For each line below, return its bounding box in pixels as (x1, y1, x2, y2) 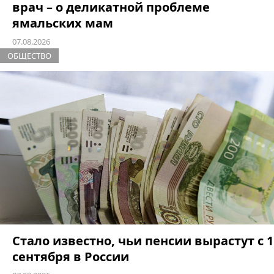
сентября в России (12, 248, 129, 265)
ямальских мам (12, 14, 113, 31)
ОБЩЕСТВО (7, 50, 51, 61)
